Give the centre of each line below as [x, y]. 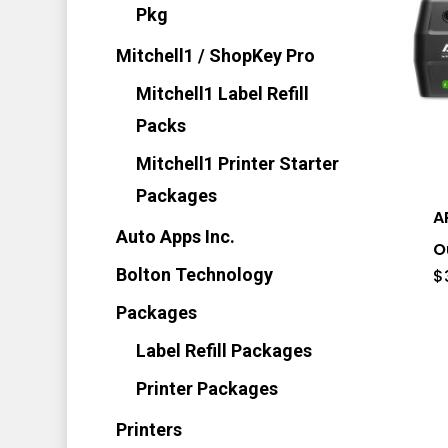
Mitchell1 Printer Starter [237, 163]
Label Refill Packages [223, 350]
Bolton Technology [194, 274]
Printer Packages [206, 388]
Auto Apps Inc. [175, 236]
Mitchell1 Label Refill [222, 93]
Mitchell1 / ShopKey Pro [215, 55]
